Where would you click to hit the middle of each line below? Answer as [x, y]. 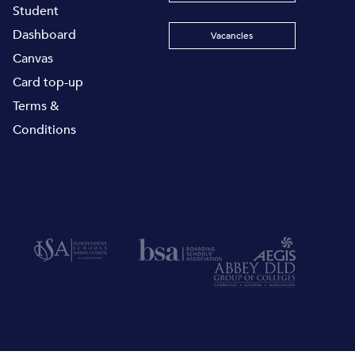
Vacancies [232, 35]
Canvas [33, 58]
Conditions [45, 130]
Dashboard [45, 34]
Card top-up [48, 82]
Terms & [36, 106]
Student [36, 11]
